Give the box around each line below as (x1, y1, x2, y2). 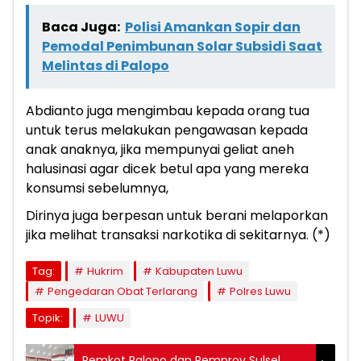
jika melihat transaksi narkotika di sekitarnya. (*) (26, 225, 330, 244)
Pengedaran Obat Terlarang (48, 283, 197, 299)
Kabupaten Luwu (156, 263, 243, 279)
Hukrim (87, 263, 123, 279)
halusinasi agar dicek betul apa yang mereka (26, 159, 309, 178)
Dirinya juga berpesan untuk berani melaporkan (26, 205, 328, 225)
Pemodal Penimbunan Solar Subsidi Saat (42, 36, 322, 56)
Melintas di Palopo (42, 56, 169, 75)
